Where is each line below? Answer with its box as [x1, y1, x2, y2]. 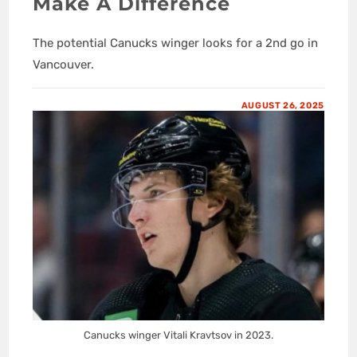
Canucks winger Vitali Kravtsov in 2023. [84, 328, 273, 341]
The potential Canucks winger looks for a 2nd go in [33, 36, 319, 50]
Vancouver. [33, 57, 95, 72]
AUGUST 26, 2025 [241, 100, 324, 111]
